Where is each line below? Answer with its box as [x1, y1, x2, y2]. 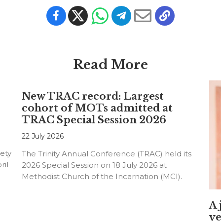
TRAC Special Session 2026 [21, 114, 166, 126]
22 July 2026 [21, 132, 64, 141]
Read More [73, 57, 148, 73]
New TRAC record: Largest [21, 90, 164, 103]
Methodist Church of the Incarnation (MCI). [21, 172, 182, 182]
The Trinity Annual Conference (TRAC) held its [21, 149, 191, 159]
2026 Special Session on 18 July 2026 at [21, 160, 167, 170]
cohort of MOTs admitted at [21, 102, 173, 114]
